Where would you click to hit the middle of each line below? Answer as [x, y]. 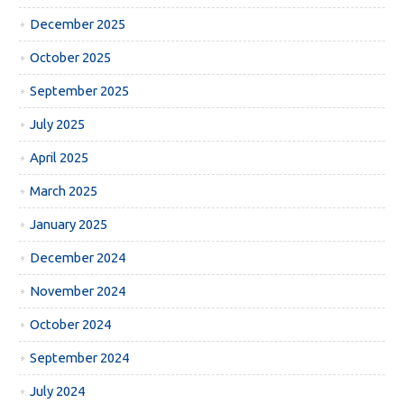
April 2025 [60, 158]
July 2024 [58, 391]
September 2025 [80, 91]
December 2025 [78, 24]
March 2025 [64, 191]
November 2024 [78, 291]
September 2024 [80, 358]
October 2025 [71, 58]
